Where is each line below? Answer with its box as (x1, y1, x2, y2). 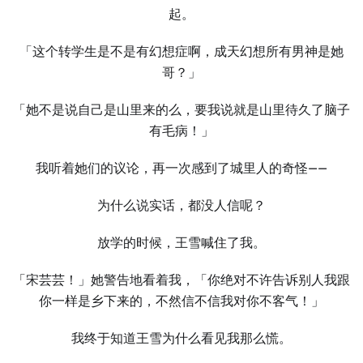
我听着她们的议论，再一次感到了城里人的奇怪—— (36, 160, 327, 176)
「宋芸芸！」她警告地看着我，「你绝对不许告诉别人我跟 (13, 272, 350, 288)
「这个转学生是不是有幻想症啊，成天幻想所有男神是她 (19, 44, 344, 59)
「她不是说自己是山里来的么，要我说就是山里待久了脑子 (13, 102, 350, 117)
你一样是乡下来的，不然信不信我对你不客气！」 (39, 293, 324, 309)
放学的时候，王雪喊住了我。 (97, 235, 266, 250)
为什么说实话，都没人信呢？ (97, 198, 266, 213)
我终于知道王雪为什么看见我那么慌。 (71, 331, 292, 346)
